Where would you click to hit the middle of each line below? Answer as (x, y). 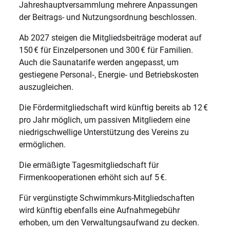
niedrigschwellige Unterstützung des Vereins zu (104, 132)
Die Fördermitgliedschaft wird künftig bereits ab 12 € (114, 108)
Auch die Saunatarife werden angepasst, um (99, 62)
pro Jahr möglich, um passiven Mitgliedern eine (105, 120)
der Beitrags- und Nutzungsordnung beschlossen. (109, 17)
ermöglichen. (44, 145)
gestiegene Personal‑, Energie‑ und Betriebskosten (109, 75)
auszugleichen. (47, 87)
